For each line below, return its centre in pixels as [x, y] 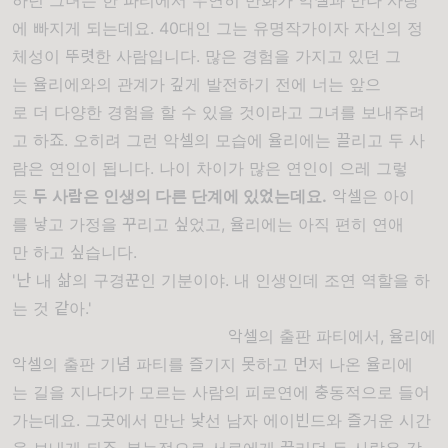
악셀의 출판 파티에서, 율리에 [331, 335]
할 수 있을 [194, 111]
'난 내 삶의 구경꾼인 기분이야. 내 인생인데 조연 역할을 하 [221, 279]
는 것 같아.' [52, 307]
